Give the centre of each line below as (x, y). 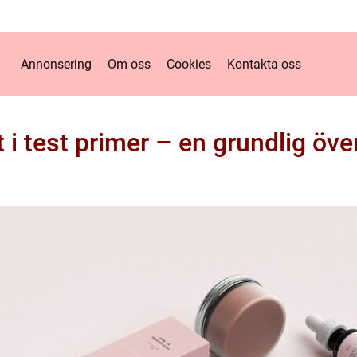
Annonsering (56, 64)
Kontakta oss (264, 64)
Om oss (129, 64)
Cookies (189, 64)
